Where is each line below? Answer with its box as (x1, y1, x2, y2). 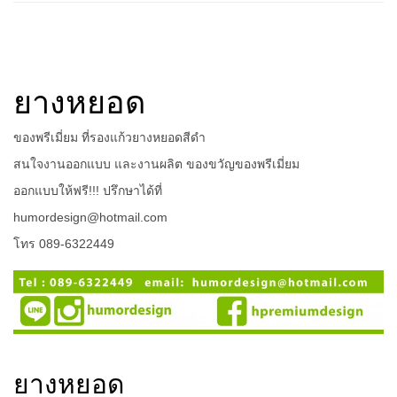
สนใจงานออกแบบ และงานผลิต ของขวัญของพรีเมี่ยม (13, 156, 300, 171)
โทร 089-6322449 (13, 236, 114, 251)
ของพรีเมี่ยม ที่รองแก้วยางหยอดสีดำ (13, 129, 206, 144)
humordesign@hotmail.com (13, 209, 167, 224)
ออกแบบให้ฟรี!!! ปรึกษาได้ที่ (13, 183, 162, 198)
